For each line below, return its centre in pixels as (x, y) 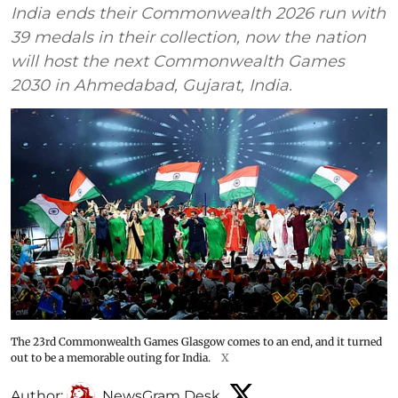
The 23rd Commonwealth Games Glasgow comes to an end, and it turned (196, 342)
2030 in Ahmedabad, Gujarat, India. (151, 85)
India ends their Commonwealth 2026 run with (198, 13)
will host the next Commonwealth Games (178, 61)
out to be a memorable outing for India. (111, 358)
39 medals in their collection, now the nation (188, 37)
